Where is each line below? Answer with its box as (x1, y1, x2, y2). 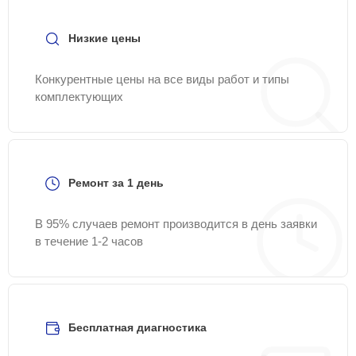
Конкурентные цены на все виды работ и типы (35, 72, 289, 86)
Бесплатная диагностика (68, 321, 207, 334)
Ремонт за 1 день (68, 176, 164, 189)
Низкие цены (68, 32, 141, 44)
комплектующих (35, 90, 123, 103)
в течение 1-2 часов (35, 234, 143, 248)
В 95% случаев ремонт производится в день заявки (35, 217, 317, 230)
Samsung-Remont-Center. (18, 9, 168, 22)
